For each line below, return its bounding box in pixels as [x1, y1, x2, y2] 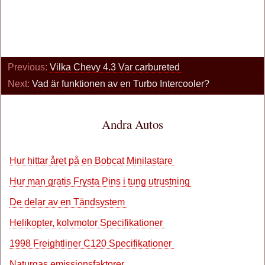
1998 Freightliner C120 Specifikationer [9, 238, 174, 248]
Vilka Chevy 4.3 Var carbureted [50, 62, 182, 72]
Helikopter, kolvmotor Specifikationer [9, 218, 165, 228]
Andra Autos [102, 116, 163, 132]
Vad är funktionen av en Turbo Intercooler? [32, 79, 212, 89]
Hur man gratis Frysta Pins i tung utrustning [9, 176, 192, 186]
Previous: [8, 62, 50, 72]
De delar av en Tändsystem [9, 197, 127, 207]
